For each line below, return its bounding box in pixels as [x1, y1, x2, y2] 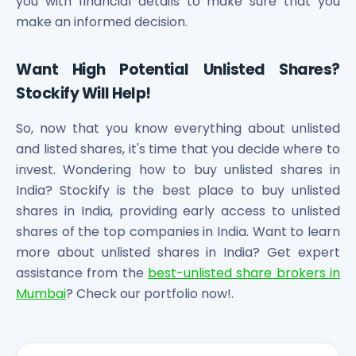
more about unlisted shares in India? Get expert [16, 242, 340, 261]
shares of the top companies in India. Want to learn [16, 222, 340, 241]
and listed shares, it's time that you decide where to [16, 139, 340, 158]
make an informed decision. [16, 12, 188, 31]
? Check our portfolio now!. [66, 284, 234, 303]
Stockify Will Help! [16, 82, 151, 104]
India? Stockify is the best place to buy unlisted [16, 180, 340, 199]
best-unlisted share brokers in [148, 263, 340, 282]
